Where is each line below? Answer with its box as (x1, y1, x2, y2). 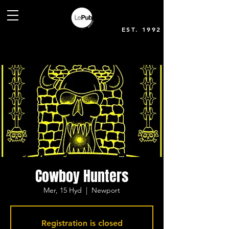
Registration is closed (41, 218, 123, 228)
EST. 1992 (122, 25, 162, 33)
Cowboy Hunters (35, 166, 128, 187)
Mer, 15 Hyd (43, 186, 82, 195)
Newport (91, 186, 120, 195)
